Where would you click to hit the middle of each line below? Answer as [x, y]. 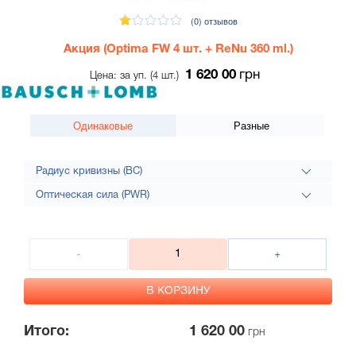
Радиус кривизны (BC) [89, 172]
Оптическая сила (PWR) [93, 195]
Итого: [46, 332]
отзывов [221, 21]
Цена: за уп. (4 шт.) [137, 76]
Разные [251, 125]
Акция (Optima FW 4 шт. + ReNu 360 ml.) [178, 49]
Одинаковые [103, 125]
